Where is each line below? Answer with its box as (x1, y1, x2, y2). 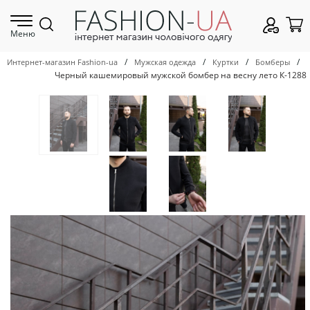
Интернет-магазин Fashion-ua (7, 57, 118, 68)
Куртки (212, 57, 239, 68)
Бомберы (255, 57, 290, 68)
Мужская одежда (134, 57, 196, 68)
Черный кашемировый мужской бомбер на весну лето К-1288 (55, 69, 307, 81)
